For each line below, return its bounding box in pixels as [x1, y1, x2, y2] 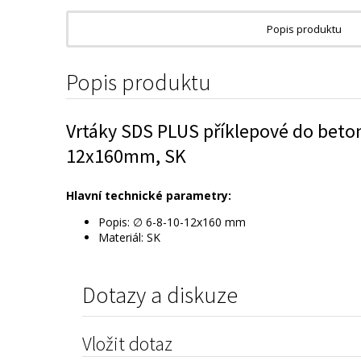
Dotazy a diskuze [82, 280, 238, 309]
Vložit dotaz [82, 331, 172, 356]
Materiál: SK [98, 230, 160, 245]
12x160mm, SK [66, 143, 186, 168]
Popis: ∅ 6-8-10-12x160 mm [98, 214, 246, 230]
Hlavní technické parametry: [66, 188, 231, 203]
